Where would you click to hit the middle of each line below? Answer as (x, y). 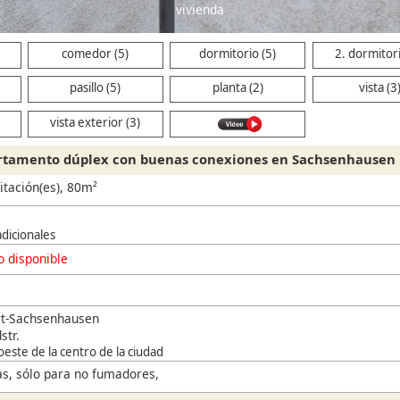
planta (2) (237, 88)
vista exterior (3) (96, 122)
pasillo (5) (96, 88)
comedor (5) (96, 53)
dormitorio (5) (238, 53)
